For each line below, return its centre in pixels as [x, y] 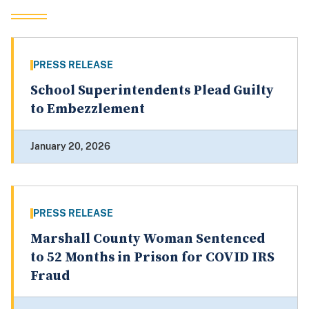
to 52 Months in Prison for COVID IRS [152, 258]
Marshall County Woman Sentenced [148, 239]
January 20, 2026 [70, 147]
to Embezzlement [88, 110]
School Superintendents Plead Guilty [152, 91]
